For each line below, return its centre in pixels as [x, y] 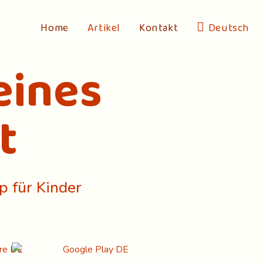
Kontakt [159, 28]
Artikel [104, 28]
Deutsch [229, 28]
